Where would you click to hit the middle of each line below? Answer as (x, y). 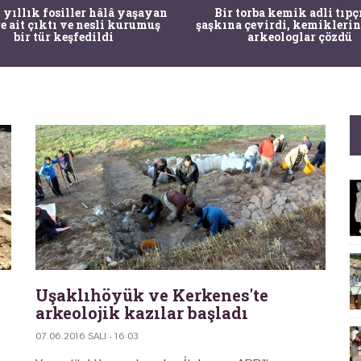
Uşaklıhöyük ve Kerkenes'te (152, 295)
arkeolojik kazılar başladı (142, 312)
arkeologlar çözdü (299, 36)
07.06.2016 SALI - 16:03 (87, 336)
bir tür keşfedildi (63, 36)
